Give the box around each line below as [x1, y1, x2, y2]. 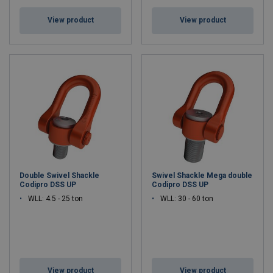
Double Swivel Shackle [19, 171, 99, 180]
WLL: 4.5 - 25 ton [28, 194, 83, 203]
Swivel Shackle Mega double [152, 171, 252, 180]
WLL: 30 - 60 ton [160, 194, 213, 203]
